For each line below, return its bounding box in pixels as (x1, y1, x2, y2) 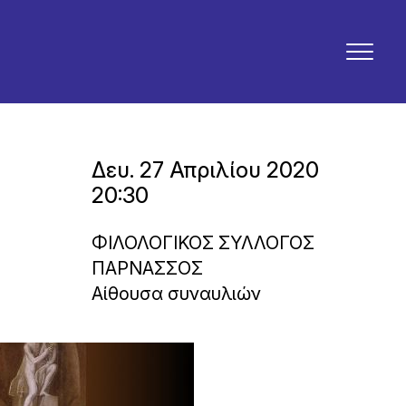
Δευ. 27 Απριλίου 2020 (92, 157, 320, 183)
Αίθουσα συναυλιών (92, 283, 262, 304)
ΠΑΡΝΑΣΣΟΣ (92, 257, 204, 279)
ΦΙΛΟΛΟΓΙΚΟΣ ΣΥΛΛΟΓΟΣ (92, 232, 315, 254)
